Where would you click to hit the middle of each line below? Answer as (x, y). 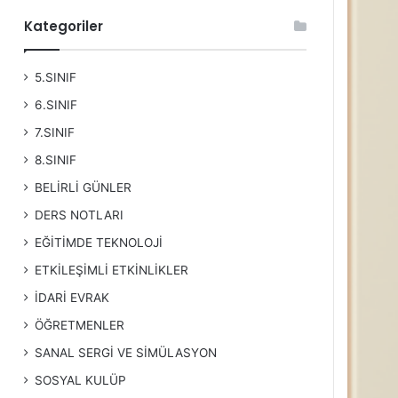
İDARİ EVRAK (72, 298)
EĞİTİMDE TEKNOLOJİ (99, 243)
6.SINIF (56, 105)
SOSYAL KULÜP (81, 380)
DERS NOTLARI (80, 215)
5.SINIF (56, 77)
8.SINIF (56, 160)
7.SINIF (55, 132)
